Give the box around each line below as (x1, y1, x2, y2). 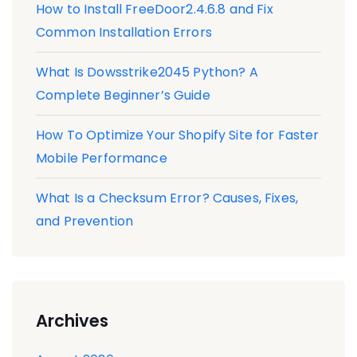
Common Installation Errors (36, 22, 212, 41)
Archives (36, 308, 108, 332)
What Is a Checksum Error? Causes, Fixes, (36, 188, 298, 207)
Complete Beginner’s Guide (36, 85, 210, 104)
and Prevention (36, 211, 134, 230)
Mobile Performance (36, 148, 167, 167)
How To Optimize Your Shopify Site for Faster (36, 125, 320, 144)
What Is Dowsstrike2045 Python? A (36, 62, 258, 81)
